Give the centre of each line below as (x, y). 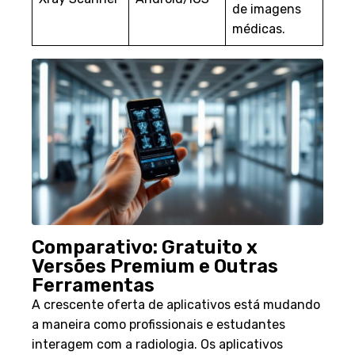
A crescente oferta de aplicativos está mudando (176, 304)
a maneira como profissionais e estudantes (158, 324)
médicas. (259, 29)
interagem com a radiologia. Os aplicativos (157, 344)
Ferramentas (93, 285)
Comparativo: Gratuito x (145, 247)
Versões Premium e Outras (155, 266)
